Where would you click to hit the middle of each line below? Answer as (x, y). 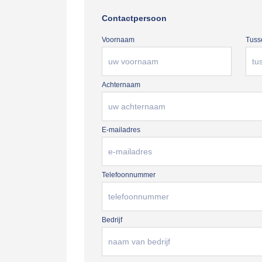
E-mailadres (121, 130)
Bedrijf (112, 220)
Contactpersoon (134, 18)
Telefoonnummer (129, 175)
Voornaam (118, 40)
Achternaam (121, 85)
